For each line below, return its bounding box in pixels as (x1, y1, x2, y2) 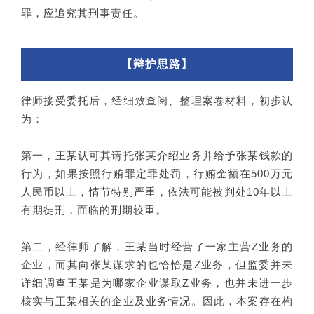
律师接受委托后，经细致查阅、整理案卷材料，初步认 (21, 95, 293, 107)
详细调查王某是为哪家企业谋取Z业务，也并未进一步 (21, 277, 293, 289)
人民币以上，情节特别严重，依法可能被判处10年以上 (21, 186, 293, 198)
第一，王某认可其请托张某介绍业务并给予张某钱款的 (21, 149, 293, 162)
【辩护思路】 (121, 58, 193, 71)
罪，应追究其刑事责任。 (21, 7, 144, 20)
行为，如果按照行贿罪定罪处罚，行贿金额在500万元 (21, 168, 293, 180)
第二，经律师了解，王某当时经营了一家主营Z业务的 (21, 240, 293, 253)
